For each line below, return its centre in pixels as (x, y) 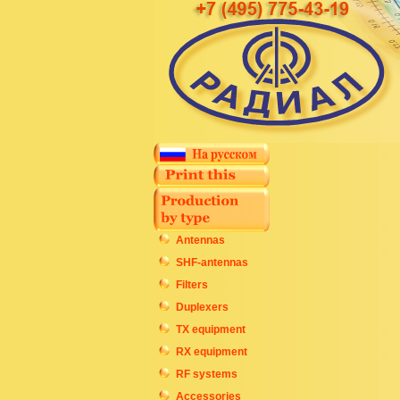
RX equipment (212, 352)
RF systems (207, 374)
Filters (192, 285)
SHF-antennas (212, 262)
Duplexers (202, 307)
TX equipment (211, 329)
